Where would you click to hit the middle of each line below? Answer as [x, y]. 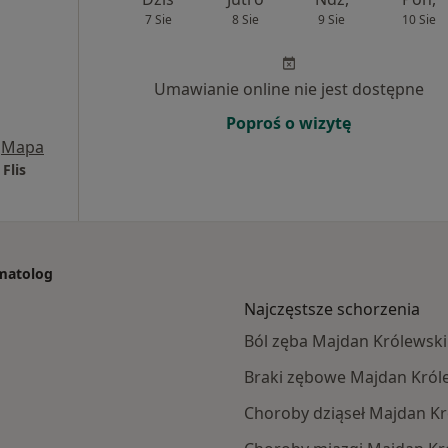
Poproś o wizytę [288, 123]
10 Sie [418, 19]
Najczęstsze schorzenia [332, 309]
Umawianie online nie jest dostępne [288, 89]
